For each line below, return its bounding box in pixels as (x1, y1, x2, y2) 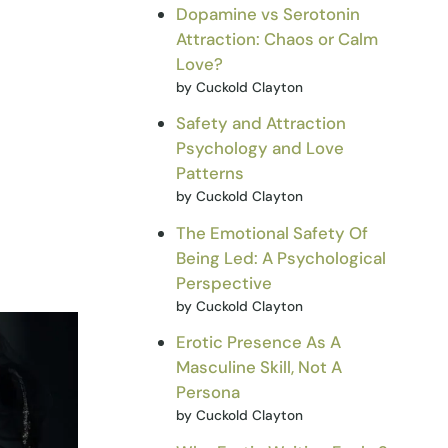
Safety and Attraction (176, 112, 347, 135)
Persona (176, 381, 241, 404)
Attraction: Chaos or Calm (176, 28, 379, 50)
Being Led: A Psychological (176, 246, 387, 269)
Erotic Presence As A (176, 331, 342, 354)
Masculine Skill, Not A (176, 356, 343, 379)
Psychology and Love (176, 137, 345, 160)
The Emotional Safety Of (176, 221, 369, 244)
